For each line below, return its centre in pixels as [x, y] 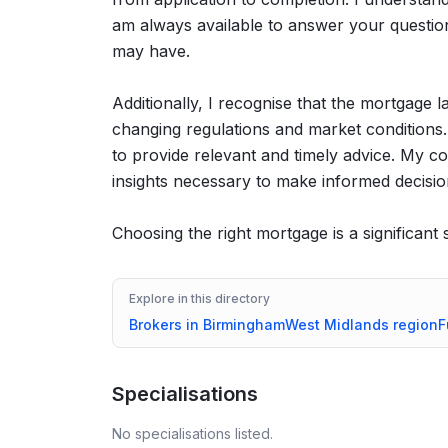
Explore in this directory [199, 299]
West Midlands [337, 325]
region [413, 325]
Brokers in [166, 325]
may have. [151, 51]
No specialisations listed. [192, 434]
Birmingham [244, 325]
